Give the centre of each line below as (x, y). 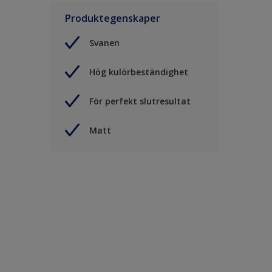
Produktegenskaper (113, 18)
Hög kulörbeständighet (139, 72)
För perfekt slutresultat (140, 101)
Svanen (104, 42)
